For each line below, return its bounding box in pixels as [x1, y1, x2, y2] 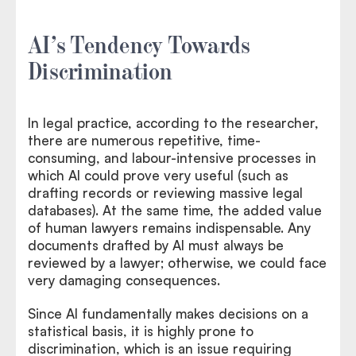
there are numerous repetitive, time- [28, 131, 261, 149]
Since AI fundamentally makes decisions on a [28, 304, 308, 322]
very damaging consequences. [28, 271, 220, 288]
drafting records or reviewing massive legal [28, 184, 303, 201]
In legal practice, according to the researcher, [28, 114, 319, 131]
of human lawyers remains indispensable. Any [28, 219, 311, 236]
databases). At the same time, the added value [28, 201, 322, 219]
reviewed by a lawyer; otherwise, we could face [28, 253, 327, 271]
